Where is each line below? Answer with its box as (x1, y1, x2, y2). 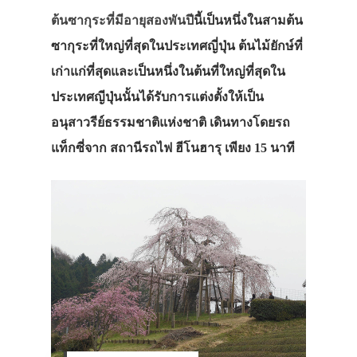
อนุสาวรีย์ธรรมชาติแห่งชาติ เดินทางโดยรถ (51, 115, 290, 129)
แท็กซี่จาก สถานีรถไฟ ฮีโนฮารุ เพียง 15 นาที (51, 140, 295, 155)
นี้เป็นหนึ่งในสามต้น (194, 13, 303, 27)
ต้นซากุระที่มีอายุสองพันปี (51, 13, 194, 27)
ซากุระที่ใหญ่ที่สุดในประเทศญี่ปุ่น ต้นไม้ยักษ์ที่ (51, 38, 303, 53)
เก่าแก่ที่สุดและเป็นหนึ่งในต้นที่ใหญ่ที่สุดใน (51, 64, 285, 78)
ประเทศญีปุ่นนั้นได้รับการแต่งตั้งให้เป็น (51, 89, 264, 104)
